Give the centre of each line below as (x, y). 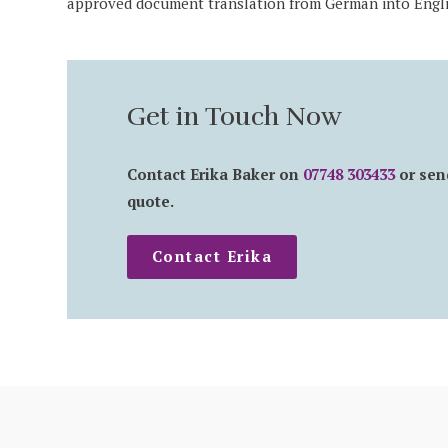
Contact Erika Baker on (215, 173)
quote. (151, 200)
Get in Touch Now (235, 117)
